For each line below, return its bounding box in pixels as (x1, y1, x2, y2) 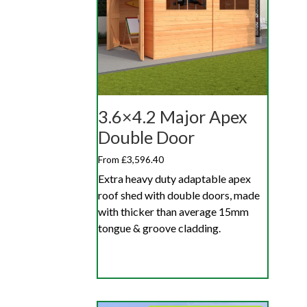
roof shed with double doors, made (98, 188, 260, 202)
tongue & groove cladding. (98, 221, 221, 235)
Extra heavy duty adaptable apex (98, 172, 251, 186)
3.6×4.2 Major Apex (98, 106, 247, 127)
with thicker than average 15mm (98, 205, 249, 219)
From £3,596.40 (98, 153, 164, 165)
